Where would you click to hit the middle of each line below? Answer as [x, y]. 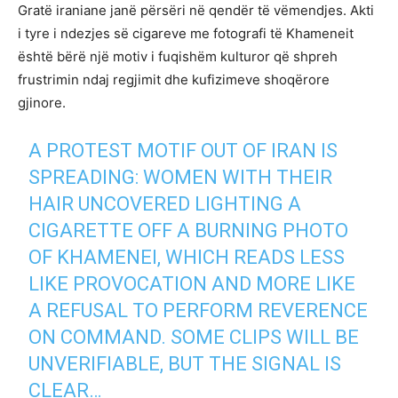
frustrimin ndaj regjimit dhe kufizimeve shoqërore [174, 80]
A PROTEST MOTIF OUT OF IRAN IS [183, 151]
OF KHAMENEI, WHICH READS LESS [187, 258]
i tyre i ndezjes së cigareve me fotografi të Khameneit [186, 34]
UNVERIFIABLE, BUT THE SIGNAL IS [185, 364]
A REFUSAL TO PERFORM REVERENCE [199, 311]
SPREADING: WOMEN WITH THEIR [181, 178]
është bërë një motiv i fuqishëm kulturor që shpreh [178, 57]
